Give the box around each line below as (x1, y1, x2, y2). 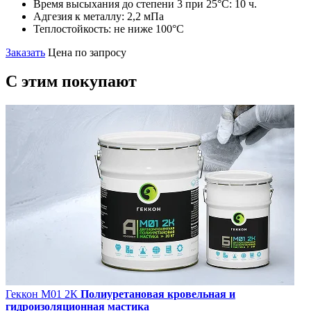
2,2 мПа (127, 10, 164, 22)
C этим (6, 72, 62, 91)
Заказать (6, 46, 45, 58)
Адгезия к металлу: (33, 10, 127, 22)
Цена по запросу (48, 46, 126, 58)
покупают (62, 72, 137, 91)
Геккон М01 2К (6, 288, 81, 301)
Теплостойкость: (33, 22, 114, 35)
